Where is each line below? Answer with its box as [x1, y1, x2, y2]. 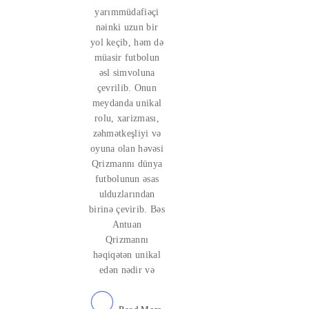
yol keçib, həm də [90, 37, 164, 48]
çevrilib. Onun [97, 83, 157, 93]
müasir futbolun [94, 52, 160, 63]
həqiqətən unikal [93, 250, 161, 260]
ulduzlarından [99, 189, 155, 199]
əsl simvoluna [99, 68, 155, 78]
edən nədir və [99, 265, 154, 275]
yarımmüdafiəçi [94, 7, 159, 17]
